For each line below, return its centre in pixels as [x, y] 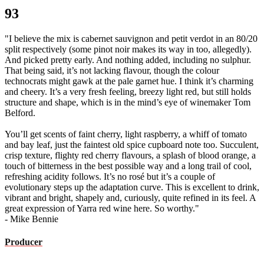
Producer [24, 242]
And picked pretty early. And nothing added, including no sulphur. [128, 60]
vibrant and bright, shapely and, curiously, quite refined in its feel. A [130, 197]
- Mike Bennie [32, 219]
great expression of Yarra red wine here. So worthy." [102, 208]
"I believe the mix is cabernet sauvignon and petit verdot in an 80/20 [131, 38]
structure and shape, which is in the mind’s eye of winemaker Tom [128, 102]
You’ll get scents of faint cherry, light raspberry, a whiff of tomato [126, 134]
